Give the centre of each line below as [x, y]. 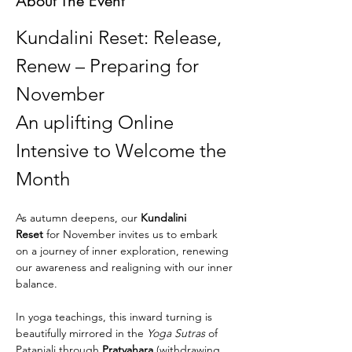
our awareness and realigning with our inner [126, 267]
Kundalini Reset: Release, [121, 37]
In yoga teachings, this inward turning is [115, 317]
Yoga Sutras [176, 333]
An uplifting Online [97, 122]
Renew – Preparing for [112, 66]
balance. [38, 284]
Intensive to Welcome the [123, 150]
